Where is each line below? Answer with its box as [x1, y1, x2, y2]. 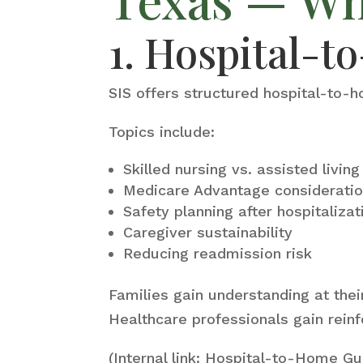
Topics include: [109, 122, 216, 140]
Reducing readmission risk [123, 244, 313, 262]
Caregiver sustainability [123, 223, 293, 241]
